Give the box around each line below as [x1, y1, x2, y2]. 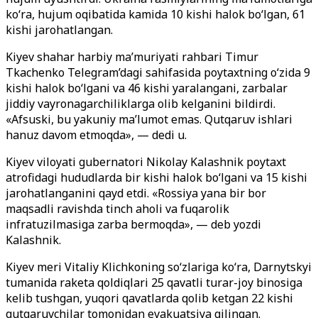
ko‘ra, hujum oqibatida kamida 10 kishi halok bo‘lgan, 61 [6, 6, 305, 22]
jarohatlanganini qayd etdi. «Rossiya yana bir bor [6, 185, 266, 201]
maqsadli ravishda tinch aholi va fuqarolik [6, 201, 229, 216]
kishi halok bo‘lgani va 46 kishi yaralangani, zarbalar [6, 80, 287, 96]
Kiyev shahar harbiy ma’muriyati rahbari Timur [6, 49, 258, 65]
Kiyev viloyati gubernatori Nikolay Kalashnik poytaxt [6, 154, 286, 170]
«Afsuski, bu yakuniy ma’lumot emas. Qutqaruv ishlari [6, 111, 292, 127]
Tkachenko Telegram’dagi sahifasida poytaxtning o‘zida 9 [6, 65, 310, 80]
